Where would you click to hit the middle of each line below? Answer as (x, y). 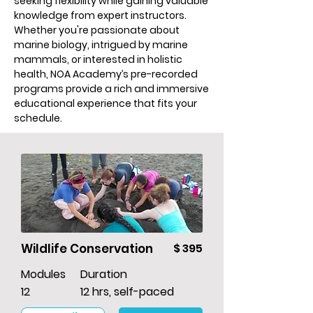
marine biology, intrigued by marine (101, 45)
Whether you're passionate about (97, 30)
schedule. (38, 118)
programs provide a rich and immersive (111, 89)
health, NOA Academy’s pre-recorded (106, 74)
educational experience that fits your (105, 104)
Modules (43, 275)
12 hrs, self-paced (127, 292)
